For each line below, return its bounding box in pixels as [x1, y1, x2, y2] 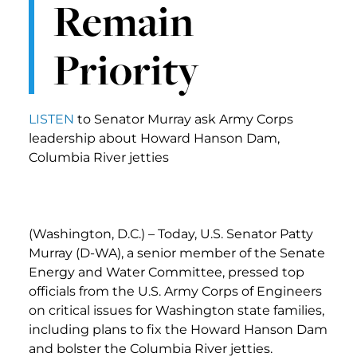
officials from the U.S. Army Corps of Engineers [29, 283, 322, 299]
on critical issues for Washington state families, [29, 302, 324, 318]
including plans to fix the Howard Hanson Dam [29, 321, 328, 337]
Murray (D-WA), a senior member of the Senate [29, 245, 325, 261]
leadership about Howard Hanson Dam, [29, 130, 280, 146]
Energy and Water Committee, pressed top [29, 264, 304, 280]
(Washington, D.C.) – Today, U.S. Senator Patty [29, 226, 313, 241]
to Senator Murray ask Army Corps [74, 111, 293, 127]
